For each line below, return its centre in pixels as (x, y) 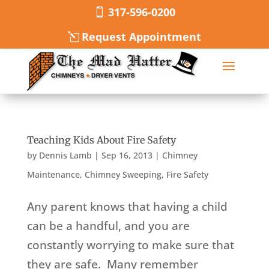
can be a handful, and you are (108, 226)
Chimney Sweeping (123, 175)
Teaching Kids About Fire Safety (101, 140)
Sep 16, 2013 (127, 156)
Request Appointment (142, 37)
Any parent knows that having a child (127, 207)
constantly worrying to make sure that (130, 245)
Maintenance (53, 175)
